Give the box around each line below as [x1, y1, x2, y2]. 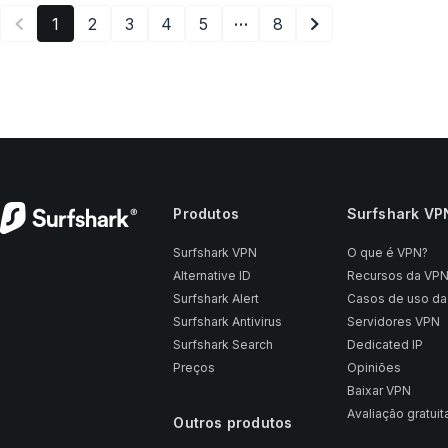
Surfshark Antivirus [173, 314, 283, 329]
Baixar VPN [346, 383, 411, 398]
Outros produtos [173, 414, 293, 431]
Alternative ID [173, 268, 252, 283]
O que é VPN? [346, 245, 428, 260]
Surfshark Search [173, 337, 274, 352]
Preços [173, 360, 216, 375]
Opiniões [346, 360, 401, 375]
